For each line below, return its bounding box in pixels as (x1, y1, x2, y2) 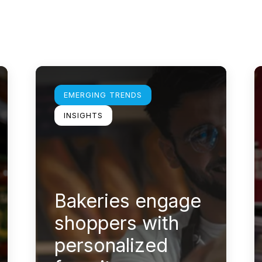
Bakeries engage (54, 189, 201, 212)
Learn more (35, 66, 87, 78)
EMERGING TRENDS (63, 90, 142, 99)
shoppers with (54, 211, 179, 235)
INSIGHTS (63, 111, 103, 120)
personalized (54, 233, 168, 257)
